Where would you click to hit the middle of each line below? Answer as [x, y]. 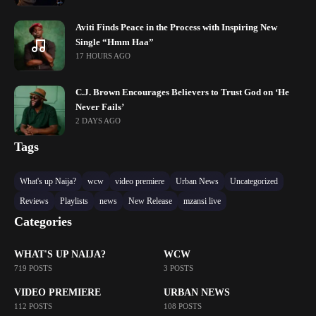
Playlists [74, 201]
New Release [150, 201]
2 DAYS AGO [98, 120]
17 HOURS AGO [103, 55]
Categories [43, 221]
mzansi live [202, 201]
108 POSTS [182, 306]
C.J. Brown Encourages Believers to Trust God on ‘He [182, 92]
